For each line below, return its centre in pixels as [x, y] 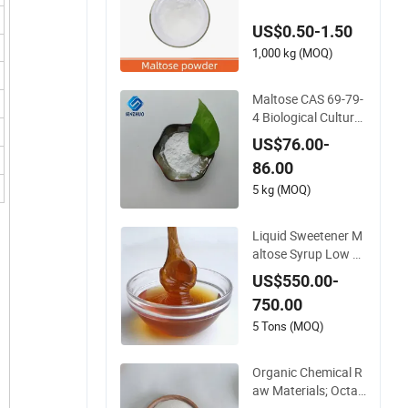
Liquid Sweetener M [307, 235]
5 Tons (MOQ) [288, 326]
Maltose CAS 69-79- [308, 98]
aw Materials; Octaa [309, 390]
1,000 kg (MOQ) [293, 52]
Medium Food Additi [309, 135]
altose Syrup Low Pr [309, 253]
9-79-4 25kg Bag [299, 16]
